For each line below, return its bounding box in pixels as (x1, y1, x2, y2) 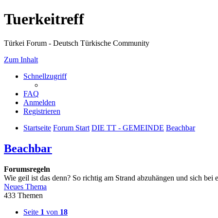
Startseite (23, 123, 51, 132)
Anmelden (23, 98, 55, 107)
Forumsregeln (4, 164, 50, 173)
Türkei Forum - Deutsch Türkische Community (4, 38, 149, 47)
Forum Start (53, 123, 90, 132)
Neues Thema (4, 182, 47, 191)
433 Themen (4, 191, 43, 200)
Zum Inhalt (4, 55, 38, 64)
